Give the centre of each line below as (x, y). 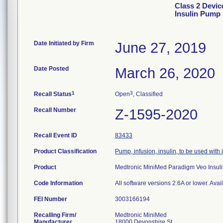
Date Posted (51, 69)
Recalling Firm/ (55, 215)
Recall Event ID (56, 135)
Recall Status (53, 94)
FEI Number (51, 199)
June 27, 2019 (161, 48)
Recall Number (55, 110)
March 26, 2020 (165, 73)
